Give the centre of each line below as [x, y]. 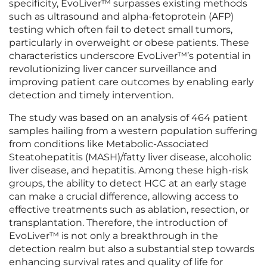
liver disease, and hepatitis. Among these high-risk [129, 170]
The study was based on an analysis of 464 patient [128, 118]
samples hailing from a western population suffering [133, 131]
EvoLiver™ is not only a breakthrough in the [114, 236]
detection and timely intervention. [91, 95]
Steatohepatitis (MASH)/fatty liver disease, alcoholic [130, 157]
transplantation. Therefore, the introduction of [118, 223]
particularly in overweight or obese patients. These [129, 43]
